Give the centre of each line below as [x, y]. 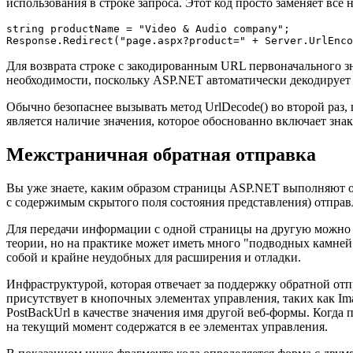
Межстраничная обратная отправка [161, 155]
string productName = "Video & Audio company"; [148, 29]
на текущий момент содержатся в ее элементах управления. [167, 326]
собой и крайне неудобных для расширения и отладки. [154, 257]
